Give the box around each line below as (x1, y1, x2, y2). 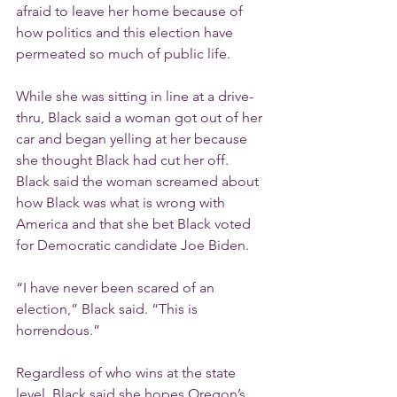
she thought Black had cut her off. (16, 152, 232, 168)
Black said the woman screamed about (16, 173, 262, 190)
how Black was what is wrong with (16, 194, 229, 211)
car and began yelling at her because (16, 130, 251, 147)
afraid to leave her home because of (16, 3, 246, 19)
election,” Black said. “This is (16, 300, 201, 317)
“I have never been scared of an (16, 279, 218, 296)
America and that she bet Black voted (16, 215, 254, 232)
